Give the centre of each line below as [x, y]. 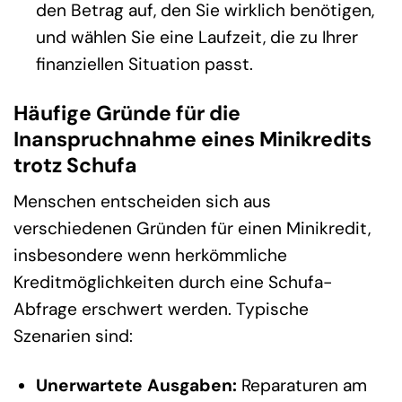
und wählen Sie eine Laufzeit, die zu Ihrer [197, 37]
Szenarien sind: [73, 336]
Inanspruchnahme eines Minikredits [192, 139]
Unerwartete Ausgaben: [136, 386]
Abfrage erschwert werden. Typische [161, 310]
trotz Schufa [75, 165]
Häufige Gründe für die [127, 113]
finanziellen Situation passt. [144, 64]
